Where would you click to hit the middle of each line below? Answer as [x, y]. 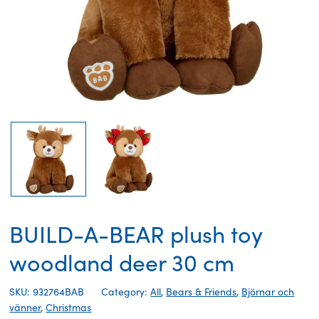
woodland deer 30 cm [122, 262]
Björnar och [268, 292]
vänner [25, 308]
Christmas [69, 308]
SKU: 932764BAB [47, 292]
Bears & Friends [202, 292]
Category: [126, 292]
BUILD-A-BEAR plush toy [136, 234]
